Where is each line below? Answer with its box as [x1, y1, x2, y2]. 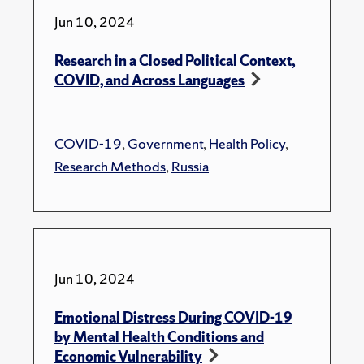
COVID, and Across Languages [54, 71, 245, 90]
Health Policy [209, 134, 285, 154]
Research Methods [54, 157, 166, 176]
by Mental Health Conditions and [54, 327, 264, 347]
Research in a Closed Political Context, [54, 51, 295, 71]
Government [128, 134, 203, 154]
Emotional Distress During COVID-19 [54, 308, 292, 327]
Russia [171, 157, 209, 176]
